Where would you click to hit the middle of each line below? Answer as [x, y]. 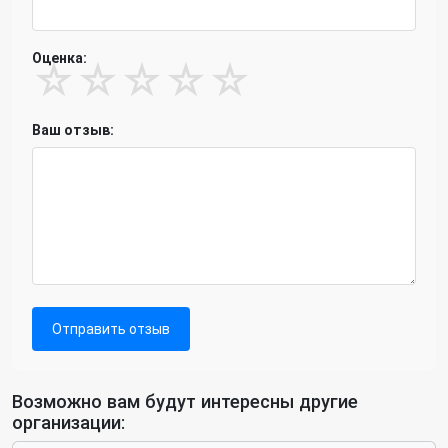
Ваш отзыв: [73, 130]
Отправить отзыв [111, 329]
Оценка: [59, 58]
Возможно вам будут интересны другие [185, 401]
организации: [68, 422]
